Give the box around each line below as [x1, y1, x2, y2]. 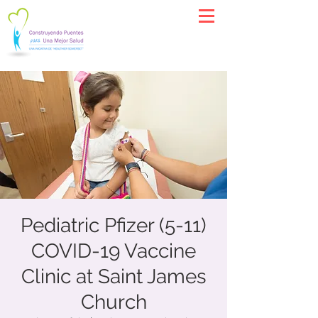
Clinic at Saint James [21, 265, 207, 288]
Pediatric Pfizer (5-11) [21, 214, 207, 237]
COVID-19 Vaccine [31, 239, 196, 263]
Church [80, 290, 147, 314]
